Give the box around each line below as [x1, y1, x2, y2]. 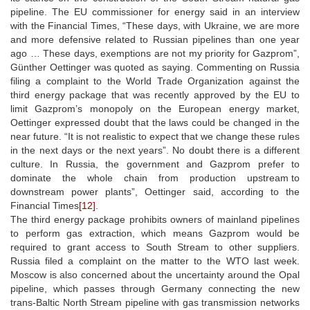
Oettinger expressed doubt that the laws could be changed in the [10, 116, 300, 128]
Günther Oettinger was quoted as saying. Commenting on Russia [10, 61, 300, 73]
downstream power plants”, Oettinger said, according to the [10, 185, 300, 197]
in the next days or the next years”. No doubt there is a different [10, 144, 300, 156]
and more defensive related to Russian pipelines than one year [10, 33, 300, 45]
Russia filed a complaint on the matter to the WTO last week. [10, 255, 300, 266]
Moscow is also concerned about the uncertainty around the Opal [10, 268, 300, 280]
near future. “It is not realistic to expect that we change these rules [10, 130, 300, 142]
